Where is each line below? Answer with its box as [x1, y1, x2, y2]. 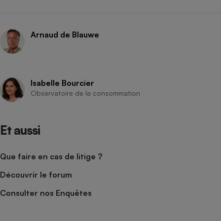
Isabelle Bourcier [31, 77, 94, 88]
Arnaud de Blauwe [31, 29, 99, 39]
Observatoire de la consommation [31, 88, 140, 97]
